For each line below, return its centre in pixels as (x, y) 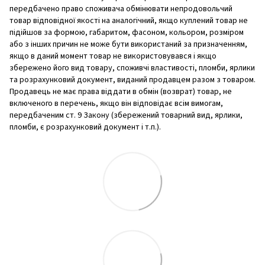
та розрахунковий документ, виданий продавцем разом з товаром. (132, 80)
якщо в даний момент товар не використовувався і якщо (113, 56)
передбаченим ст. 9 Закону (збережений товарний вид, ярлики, (126, 116)
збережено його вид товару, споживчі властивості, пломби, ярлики (132, 68)
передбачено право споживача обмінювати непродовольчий (121, 9)
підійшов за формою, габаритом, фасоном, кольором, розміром (127, 33)
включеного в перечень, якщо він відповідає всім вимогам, (116, 104)
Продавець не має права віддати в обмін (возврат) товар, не (121, 92)
